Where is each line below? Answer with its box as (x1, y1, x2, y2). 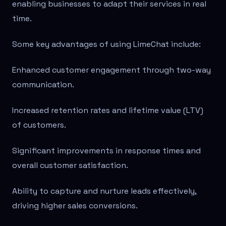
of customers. (12, 120, 66, 131)
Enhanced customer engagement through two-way (12, 65, 211, 76)
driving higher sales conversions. (12, 200, 138, 211)
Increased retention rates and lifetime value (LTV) (12, 105, 203, 116)
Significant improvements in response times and (12, 145, 201, 156)
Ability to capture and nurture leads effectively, (12, 186, 196, 197)
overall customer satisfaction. (12, 160, 128, 171)
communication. (12, 79, 74, 90)
